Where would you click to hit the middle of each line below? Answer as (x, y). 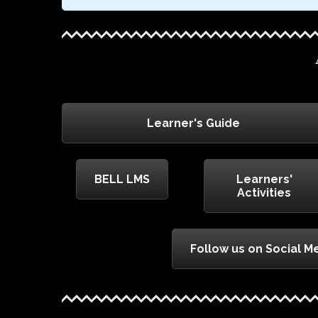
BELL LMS (122, 180)
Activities (264, 193)
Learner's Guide (193, 124)
